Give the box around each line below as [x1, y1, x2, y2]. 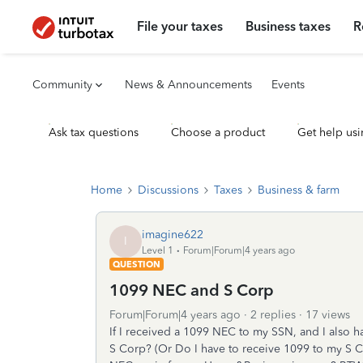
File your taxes [137, 19, 224, 34]
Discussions [138, 183, 199, 197]
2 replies [250, 308, 296, 322]
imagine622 [142, 227, 203, 241]
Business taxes [246, 19, 331, 34]
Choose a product [171, 126, 265, 139]
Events [271, 78, 305, 92]
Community [32, 78, 92, 92]
